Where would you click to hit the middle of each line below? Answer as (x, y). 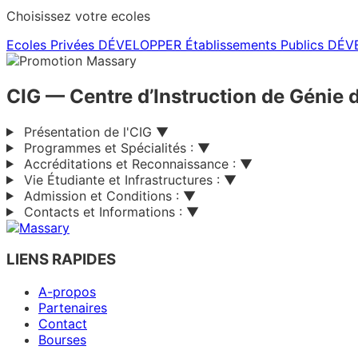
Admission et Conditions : (101, 195)
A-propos (67, 292)
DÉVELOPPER (140, 44)
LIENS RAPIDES (61, 260)
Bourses (62, 340)
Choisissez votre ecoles (78, 16)
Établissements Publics (255, 44)
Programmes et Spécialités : (108, 147)
